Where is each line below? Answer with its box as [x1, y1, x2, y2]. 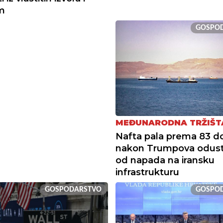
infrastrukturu [115, 167, 179, 178]
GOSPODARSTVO [44, 186, 102, 194]
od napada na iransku [115, 155, 215, 166]
